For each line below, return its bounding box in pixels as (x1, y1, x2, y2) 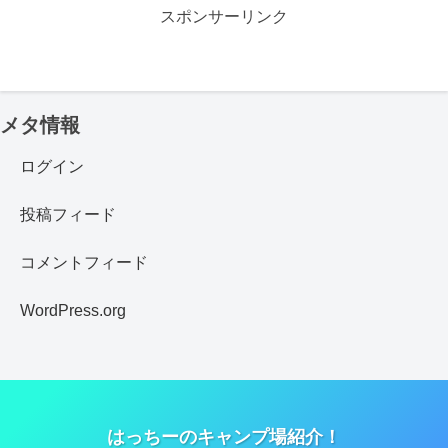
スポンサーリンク (160, 7, 288, 25)
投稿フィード (20, 206, 116, 224)
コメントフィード (20, 254, 148, 272)
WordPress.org (20, 302, 126, 320)
